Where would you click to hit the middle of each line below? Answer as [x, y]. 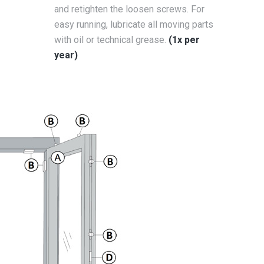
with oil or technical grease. [111, 40]
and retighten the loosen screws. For [129, 9]
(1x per [184, 40]
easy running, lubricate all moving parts [134, 24]
